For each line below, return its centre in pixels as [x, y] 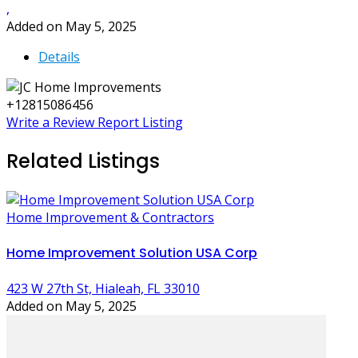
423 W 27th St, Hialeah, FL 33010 [103, 289]
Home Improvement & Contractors [110, 217]
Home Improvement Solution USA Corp [132, 253]
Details [59, 56]
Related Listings [83, 161]
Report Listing [140, 122]
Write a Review [50, 122]
